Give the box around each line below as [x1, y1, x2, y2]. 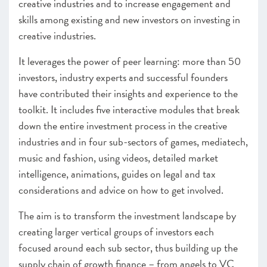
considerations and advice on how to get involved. [18, 182, 226, 198]
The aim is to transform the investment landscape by [18, 207, 236, 223]
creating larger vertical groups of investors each [18, 223, 214, 240]
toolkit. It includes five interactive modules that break [18, 101, 240, 117]
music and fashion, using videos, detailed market [18, 150, 218, 166]
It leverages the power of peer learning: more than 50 [18, 53, 241, 69]
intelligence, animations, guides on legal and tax [18, 166, 216, 182]
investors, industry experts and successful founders [18, 69, 228, 85]
